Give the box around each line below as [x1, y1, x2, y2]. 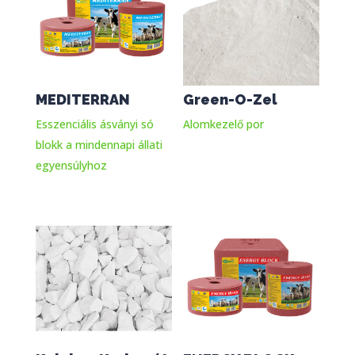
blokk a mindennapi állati [35, 137, 162, 153]
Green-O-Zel [183, 91, 278, 109]
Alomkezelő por [183, 116, 265, 132]
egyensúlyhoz [35, 158, 107, 174]
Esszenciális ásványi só [35, 116, 154, 132]
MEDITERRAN [35, 91, 130, 109]
